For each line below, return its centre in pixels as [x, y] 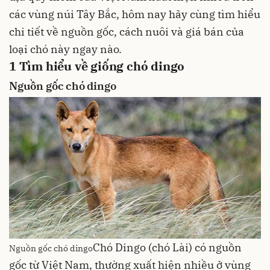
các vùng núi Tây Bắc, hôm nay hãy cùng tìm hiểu [135, 14]
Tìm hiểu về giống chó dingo [100, 66]
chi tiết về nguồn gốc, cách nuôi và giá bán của [127, 32]
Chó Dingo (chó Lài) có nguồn [167, 247]
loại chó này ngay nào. [65, 49]
